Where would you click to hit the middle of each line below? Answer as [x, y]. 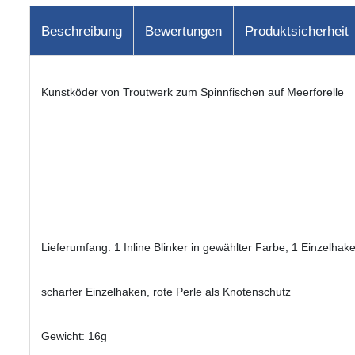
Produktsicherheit [297, 31]
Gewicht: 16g [74, 336]
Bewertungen [183, 31]
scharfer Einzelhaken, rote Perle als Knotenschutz [166, 291]
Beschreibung [82, 31]
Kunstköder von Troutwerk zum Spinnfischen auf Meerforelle [193, 92]
